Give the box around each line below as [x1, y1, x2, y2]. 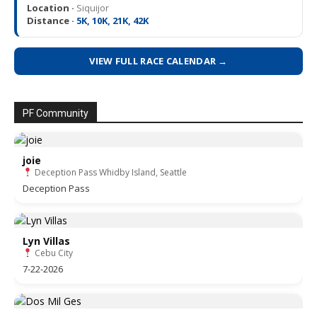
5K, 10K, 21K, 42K [74, 14, 149, 27]
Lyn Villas [23, 234, 70, 248]
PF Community [23, 108, 88, 119]
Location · [27, 1, 74, 14]
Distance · [27, 14, 74, 27]
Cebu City [32, 247, 73, 259]
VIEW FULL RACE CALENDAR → [89, 54, 228, 67]
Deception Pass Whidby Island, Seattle [32, 166, 187, 178]
